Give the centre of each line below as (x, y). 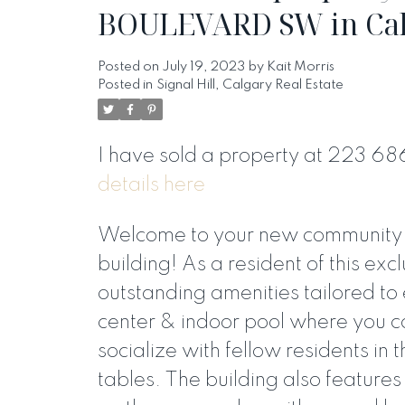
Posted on (129, 67)
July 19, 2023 (203, 67)
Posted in (125, 85)
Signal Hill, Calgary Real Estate (250, 85)
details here (151, 186)
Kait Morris (300, 67)
